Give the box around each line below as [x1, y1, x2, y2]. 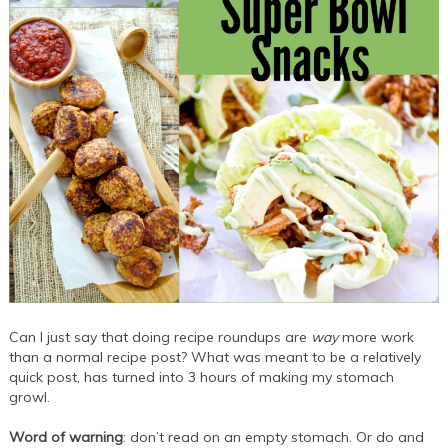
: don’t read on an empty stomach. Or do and [123, 427, 425, 446]
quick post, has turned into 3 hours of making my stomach [9, 367, 395, 386]
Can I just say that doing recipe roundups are [9, 327, 312, 346]
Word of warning [9, 427, 124, 446]
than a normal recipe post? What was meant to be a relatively [9, 347, 422, 366]
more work [338, 327, 415, 346]
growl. [9, 387, 55, 406]
